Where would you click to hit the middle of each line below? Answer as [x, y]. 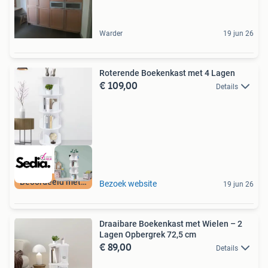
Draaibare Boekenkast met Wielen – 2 [171, 224]
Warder [111, 33]
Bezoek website [128, 184]
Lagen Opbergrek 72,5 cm [148, 235]
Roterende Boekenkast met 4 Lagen [167, 73]
